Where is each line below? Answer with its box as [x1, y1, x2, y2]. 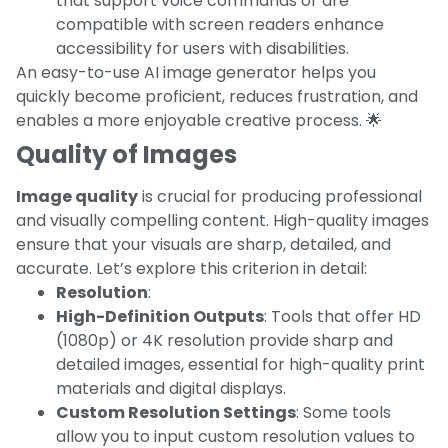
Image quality [16, 184, 138, 208]
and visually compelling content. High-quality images [16, 208, 429, 232]
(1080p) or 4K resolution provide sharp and [56, 328, 393, 352]
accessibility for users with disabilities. [56, 36, 349, 60]
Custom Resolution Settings [56, 400, 296, 424]
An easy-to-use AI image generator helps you [16, 60, 376, 84]
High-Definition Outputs [56, 304, 264, 328]
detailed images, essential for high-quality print [56, 352, 425, 376]
